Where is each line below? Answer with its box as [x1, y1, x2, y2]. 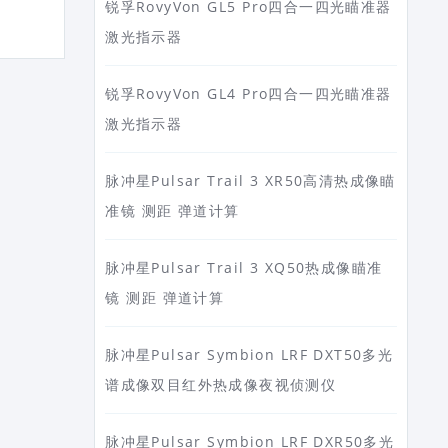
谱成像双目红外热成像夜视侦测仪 [105, 375, 337, 394]
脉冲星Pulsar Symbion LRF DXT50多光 [105, 345, 394, 364]
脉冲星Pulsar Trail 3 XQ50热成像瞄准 [105, 258, 383, 277]
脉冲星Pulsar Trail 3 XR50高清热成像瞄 [105, 171, 396, 190]
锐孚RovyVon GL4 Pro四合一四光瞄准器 [105, 84, 392, 103]
